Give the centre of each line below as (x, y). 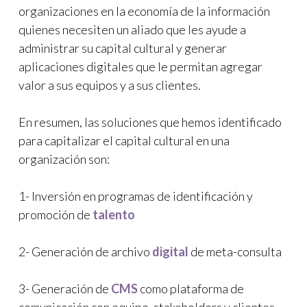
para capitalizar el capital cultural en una (124, 140)
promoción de (56, 214)
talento (114, 214)
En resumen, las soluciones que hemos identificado (150, 122)
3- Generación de (65, 288)
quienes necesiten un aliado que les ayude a (132, 29)
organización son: (64, 159)
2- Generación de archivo (85, 251)
